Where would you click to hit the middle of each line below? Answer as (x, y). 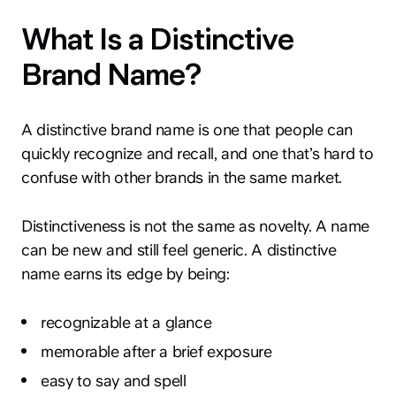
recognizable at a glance (126, 322)
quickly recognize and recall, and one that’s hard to (198, 153)
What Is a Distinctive (157, 39)
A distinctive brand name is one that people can (187, 129)
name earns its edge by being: (126, 273)
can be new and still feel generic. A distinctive (179, 249)
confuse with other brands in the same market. (182, 177)
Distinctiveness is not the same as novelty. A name (196, 225)
